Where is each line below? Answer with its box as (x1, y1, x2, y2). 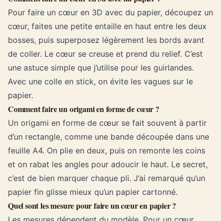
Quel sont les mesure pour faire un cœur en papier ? (8, 200, 177, 211)
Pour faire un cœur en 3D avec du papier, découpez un (8, 7, 213, 17)
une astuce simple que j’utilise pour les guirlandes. (8, 63, 194, 73)
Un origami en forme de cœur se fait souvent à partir (8, 118, 207, 128)
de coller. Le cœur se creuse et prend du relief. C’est (8, 49, 203, 59)
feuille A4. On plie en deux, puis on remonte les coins (8, 146, 205, 155)
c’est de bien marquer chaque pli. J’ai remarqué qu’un (8, 173, 205, 183)
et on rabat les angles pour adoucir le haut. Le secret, (8, 159, 208, 169)
